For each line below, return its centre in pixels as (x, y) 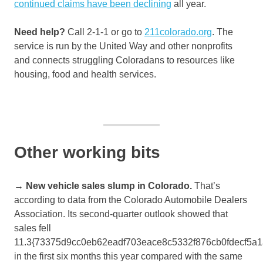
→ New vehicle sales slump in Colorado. (104, 186)
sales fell (33, 228)
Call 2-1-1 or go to (105, 32)
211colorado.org (178, 32)
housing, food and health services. (85, 75)
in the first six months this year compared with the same (128, 257)
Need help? (40, 32)
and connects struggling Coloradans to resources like (124, 60)
